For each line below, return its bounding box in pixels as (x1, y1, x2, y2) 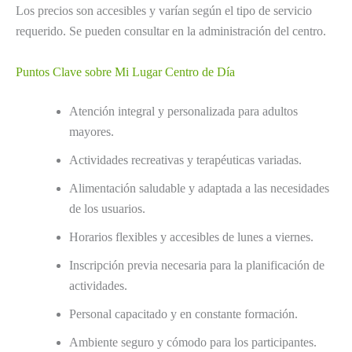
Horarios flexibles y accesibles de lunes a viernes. (69, 229, 313, 244)
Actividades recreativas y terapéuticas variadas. (69, 152, 302, 167)
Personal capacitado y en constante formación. (69, 306, 298, 321)
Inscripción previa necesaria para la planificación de (69, 258, 324, 272)
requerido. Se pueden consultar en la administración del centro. (16, 24, 326, 38)
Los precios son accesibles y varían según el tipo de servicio (16, 3, 312, 17)
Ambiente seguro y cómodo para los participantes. (69, 335, 317, 349)
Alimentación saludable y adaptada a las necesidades (69, 181, 329, 195)
